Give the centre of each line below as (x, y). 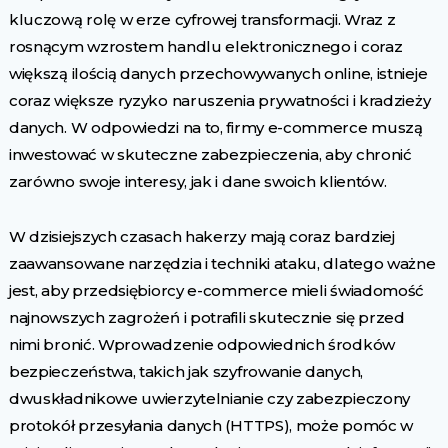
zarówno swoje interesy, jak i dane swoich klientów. (197, 182)
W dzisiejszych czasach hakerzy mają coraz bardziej (201, 237)
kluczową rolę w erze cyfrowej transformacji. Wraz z (202, 20)
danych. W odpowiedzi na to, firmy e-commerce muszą (215, 128)
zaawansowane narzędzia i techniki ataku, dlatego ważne (222, 264)
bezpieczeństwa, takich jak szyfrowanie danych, (185, 372)
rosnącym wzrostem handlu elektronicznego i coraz (205, 47)
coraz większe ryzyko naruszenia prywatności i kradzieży (219, 101)
